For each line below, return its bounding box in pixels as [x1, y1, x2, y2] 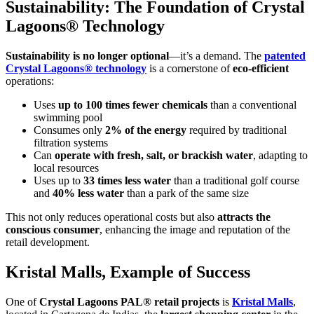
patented [264, 50, 306, 62]
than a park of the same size [124, 187, 249, 200]
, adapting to [253, 149, 308, 162]
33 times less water [83, 175, 171, 187]
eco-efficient [233, 62, 289, 75]
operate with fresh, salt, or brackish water [55, 149, 253, 162]
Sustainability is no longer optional [6, 50, 169, 62]
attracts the [217, 211, 271, 224]
